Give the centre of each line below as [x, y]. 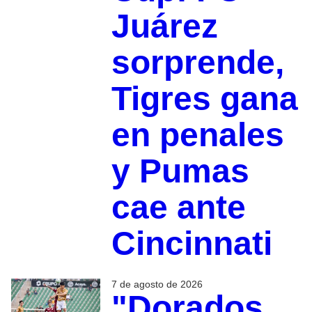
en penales [197, 135]
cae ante [178, 208]
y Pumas [180, 171]
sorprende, [197, 63]
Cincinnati [192, 244]
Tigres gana [204, 99]
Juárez [164, 26]
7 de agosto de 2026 [157, 284]
